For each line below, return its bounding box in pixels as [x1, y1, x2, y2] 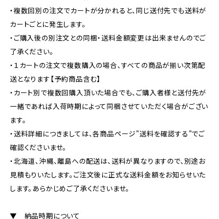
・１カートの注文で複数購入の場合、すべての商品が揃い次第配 [10, 61, 206, 70]
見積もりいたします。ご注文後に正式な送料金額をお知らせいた [10, 171, 206, 179]
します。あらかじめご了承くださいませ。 [10, 184, 130, 193]
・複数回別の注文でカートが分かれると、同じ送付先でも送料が [10, 6, 207, 15]
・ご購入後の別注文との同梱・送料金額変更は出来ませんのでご [10, 34, 206, 43]
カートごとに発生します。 [10, 20, 86, 29]
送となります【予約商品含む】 [10, 75, 101, 84]
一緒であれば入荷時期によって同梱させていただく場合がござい [10, 102, 209, 111]
